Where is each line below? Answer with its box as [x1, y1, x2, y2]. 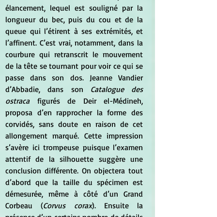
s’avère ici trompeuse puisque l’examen [5, 142, 143, 153]
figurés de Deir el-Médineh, [37, 96, 143, 106]
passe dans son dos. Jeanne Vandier [5, 73, 143, 83]
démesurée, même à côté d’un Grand [5, 189, 143, 199]
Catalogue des [83, 84, 143, 94]
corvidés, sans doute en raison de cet [5, 119, 143, 129]
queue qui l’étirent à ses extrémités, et [5, 26, 143, 36]
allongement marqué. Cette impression [5, 131, 143, 141]
